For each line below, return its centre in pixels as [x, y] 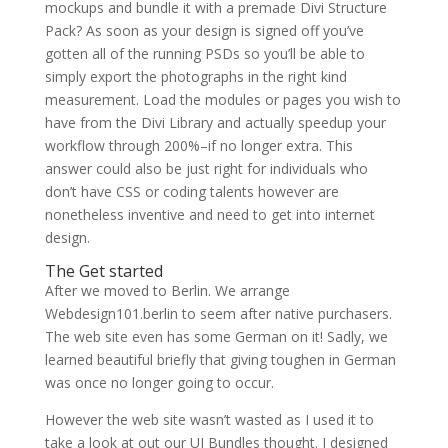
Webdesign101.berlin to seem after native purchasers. [218, 314]
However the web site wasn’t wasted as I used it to [209, 420]
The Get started [103, 271]
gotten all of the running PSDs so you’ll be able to [204, 54]
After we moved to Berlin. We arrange [167, 291]
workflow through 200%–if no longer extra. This [198, 146]
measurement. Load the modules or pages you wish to [222, 100]
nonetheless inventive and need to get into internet [209, 215]
